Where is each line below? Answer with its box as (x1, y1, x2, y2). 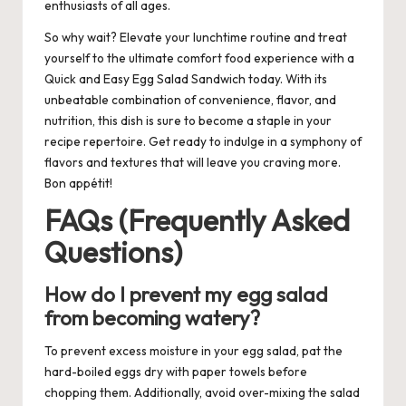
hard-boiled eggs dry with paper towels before (44, 363, 307, 381)
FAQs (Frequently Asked (44, 202, 350, 239)
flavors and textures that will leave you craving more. (44, 154, 341, 171)
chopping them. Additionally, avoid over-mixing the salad (44, 384, 360, 401)
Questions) (44, 234, 182, 271)
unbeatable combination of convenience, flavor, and (44, 92, 336, 109)
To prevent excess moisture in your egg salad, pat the (44, 343, 343, 360)
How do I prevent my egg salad (44, 282, 328, 308)
